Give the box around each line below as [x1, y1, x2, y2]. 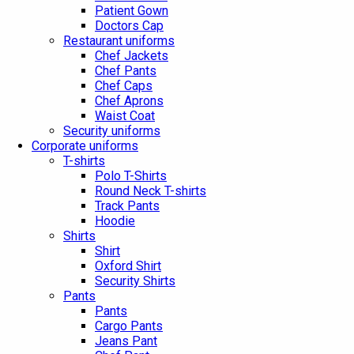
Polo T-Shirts [95, 168, 167, 184]
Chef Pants [95, 63, 156, 79]
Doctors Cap [95, 18, 164, 34]
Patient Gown [95, 3, 168, 19]
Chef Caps [95, 78, 153, 94]
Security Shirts [95, 273, 175, 289]
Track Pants [95, 198, 160, 214]
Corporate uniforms [32, 138, 138, 154]
